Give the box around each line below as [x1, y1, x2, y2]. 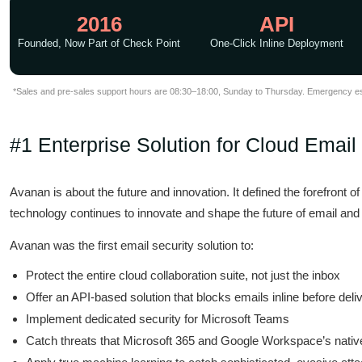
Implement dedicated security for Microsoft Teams [26, 312, 289, 326]
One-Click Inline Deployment [210, 37, 343, 49]
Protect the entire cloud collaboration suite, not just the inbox [26, 268, 340, 282]
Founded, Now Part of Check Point [18, 37, 180, 49]
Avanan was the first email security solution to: [10, 238, 254, 252]
